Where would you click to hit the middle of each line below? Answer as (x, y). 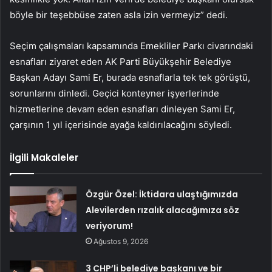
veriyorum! (110, 226)
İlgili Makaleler (44, 158)
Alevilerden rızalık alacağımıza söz (163, 210)
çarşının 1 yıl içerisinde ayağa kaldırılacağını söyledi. (121, 125)
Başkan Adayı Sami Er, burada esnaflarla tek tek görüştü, (130, 78)
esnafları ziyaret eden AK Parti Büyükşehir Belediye (121, 62)
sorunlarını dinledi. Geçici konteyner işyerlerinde (114, 93)
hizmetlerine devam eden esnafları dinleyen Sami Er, (122, 109)
